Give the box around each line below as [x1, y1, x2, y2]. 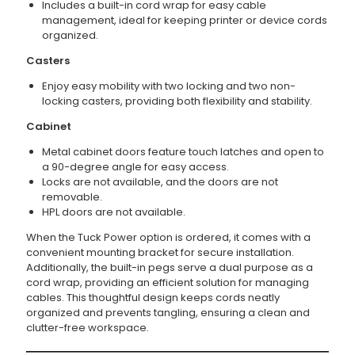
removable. [41, 189, 102, 205]
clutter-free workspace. [25, 320, 149, 336]
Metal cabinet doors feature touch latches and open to [41, 144, 324, 160]
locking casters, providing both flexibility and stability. [41, 94, 312, 109]
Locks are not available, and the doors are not [41, 174, 278, 190]
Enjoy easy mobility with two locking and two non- [41, 78, 296, 94]
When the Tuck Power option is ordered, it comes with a [25, 230, 311, 246]
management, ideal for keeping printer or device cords [41, 13, 327, 29]
